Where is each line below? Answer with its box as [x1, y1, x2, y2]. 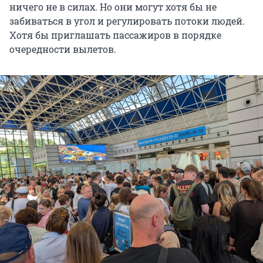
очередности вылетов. [9, 43, 116, 56]
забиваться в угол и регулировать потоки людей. [9, 15, 245, 28]
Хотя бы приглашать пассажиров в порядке [9, 29, 221, 42]
